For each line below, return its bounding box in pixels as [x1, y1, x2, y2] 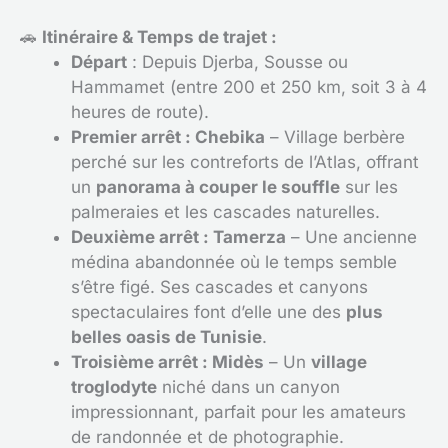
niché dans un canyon [157, 377, 340, 397]
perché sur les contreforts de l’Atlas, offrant [71, 152, 419, 172]
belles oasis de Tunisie [71, 327, 262, 347]
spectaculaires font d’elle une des [71, 302, 346, 322]
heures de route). [71, 102, 209, 122]
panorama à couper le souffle [96, 177, 340, 197]
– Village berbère [265, 127, 405, 147]
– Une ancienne [286, 227, 417, 247]
